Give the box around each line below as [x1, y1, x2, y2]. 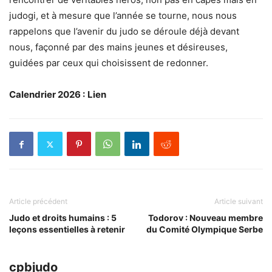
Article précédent [9, 197, 67, 206]
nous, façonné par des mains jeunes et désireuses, [9, 41, 228, 53]
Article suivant [214, 197, 263, 206]
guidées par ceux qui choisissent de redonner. [9, 57, 208, 69]
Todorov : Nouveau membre [148, 212, 263, 223]
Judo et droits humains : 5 [9, 212, 117, 223]
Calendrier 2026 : [9, 89, 85, 101]
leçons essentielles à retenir [9, 224, 125, 235]
